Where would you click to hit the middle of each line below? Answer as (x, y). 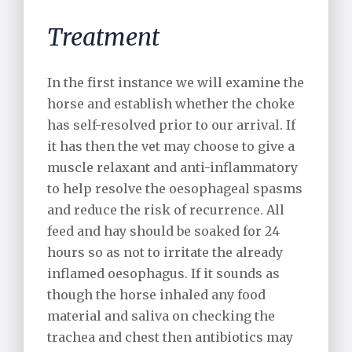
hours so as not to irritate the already (165, 253)
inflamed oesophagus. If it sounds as (163, 274)
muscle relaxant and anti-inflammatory (172, 168)
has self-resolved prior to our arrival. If (171, 125)
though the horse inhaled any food (156, 295)
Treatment (103, 37)
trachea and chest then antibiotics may (170, 337)
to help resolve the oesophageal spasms (175, 189)
